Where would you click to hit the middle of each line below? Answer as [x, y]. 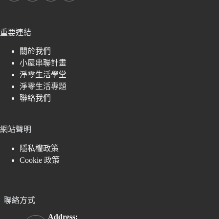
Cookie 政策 [40, 160]
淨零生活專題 [43, 87]
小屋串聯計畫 [43, 63]
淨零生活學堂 [43, 75]
